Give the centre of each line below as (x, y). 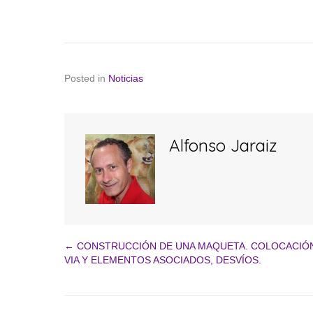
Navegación (121, 267)
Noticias (126, 78)
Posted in (86, 78)
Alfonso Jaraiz (223, 145)
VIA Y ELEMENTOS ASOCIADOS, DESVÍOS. (163, 260)
